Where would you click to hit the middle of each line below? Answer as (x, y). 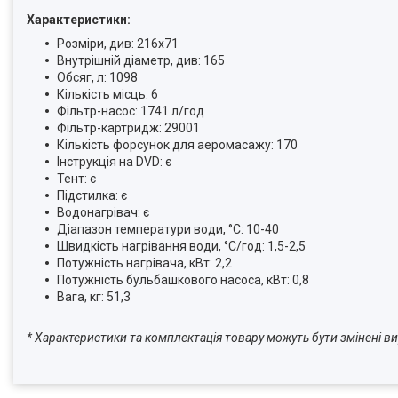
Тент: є (76, 179)
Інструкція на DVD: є (114, 162)
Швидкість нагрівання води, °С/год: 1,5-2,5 (181, 246)
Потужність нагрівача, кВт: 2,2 (144, 263)
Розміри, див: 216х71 (118, 44)
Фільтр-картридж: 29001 (128, 128)
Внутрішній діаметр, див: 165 (141, 60)
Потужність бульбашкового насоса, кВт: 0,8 (183, 280)
